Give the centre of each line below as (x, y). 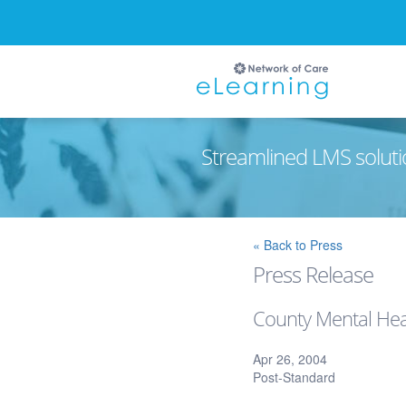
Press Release (314, 274)
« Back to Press (298, 245)
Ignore (184, 227)
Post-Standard (295, 377)
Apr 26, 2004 (290, 359)
